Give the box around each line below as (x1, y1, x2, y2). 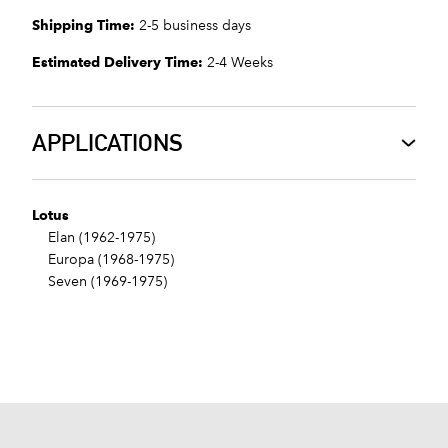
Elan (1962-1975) (32, 229, 155, 247)
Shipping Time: (32, 17, 135, 34)
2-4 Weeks (203, 54, 273, 72)
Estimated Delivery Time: (32, 54, 203, 71)
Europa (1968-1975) (32, 251, 174, 269)
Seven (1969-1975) (32, 273, 167, 291)
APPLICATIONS (32, 128, 183, 158)
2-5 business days (135, 17, 251, 35)
